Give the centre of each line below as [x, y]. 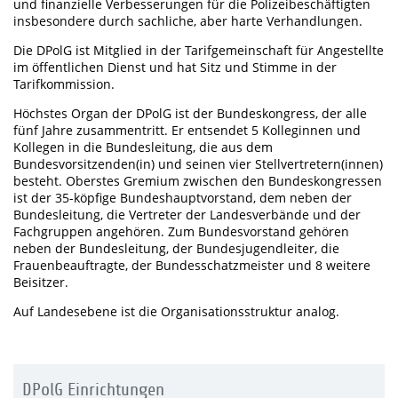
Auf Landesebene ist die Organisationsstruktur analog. [176, 311]
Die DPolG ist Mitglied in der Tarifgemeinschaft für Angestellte [199, 50]
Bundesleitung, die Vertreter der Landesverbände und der [187, 215]
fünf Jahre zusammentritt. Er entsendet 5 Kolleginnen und [187, 130]
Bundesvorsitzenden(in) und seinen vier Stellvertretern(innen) [198, 164]
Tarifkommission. [64, 84]
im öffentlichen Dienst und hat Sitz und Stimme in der [175, 67]
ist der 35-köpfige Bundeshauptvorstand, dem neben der [183, 198]
